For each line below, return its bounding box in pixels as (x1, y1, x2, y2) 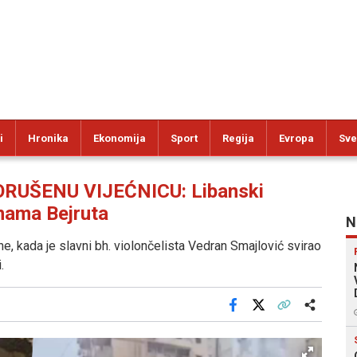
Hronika (28, 132, 69, 144)
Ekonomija (93, 132, 146, 144)
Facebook (231, 309, 279, 322)
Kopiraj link (282, 309, 334, 322)
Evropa (279, 132, 314, 144)
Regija (222, 132, 254, 144)
